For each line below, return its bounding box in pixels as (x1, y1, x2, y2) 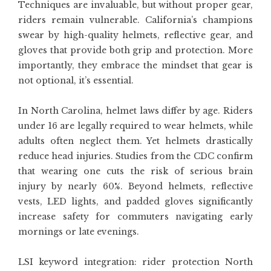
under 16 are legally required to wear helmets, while (18, 120, 253, 131)
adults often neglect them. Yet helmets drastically (18, 135, 253, 146)
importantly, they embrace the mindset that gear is (18, 60, 253, 71)
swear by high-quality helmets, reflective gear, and (18, 30, 253, 41)
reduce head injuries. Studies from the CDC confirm (18, 151, 253, 162)
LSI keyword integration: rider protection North (18, 256, 253, 267)
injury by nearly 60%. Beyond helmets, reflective (18, 181, 253, 192)
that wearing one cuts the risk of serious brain (18, 166, 253, 177)
